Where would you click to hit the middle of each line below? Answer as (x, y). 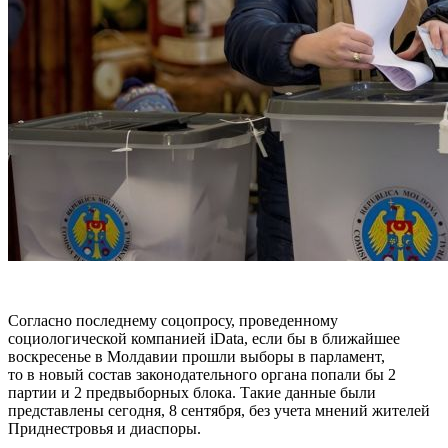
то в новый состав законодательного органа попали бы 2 (202, 375)
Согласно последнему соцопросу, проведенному (173, 321)
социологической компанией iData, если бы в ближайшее (204, 339)
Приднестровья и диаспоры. (104, 429)
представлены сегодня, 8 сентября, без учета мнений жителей (219, 411)
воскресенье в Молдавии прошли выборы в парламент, (196, 357)
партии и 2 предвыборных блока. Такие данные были (192, 393)
